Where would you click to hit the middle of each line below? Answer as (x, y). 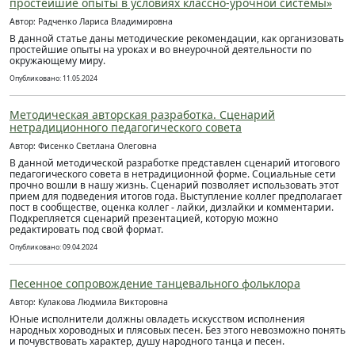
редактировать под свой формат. (86, 229)
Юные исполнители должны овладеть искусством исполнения (157, 319)
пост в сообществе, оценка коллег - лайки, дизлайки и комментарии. (172, 207)
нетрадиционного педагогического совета (126, 127)
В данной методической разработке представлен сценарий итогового (175, 163)
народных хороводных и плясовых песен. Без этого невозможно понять (177, 330)
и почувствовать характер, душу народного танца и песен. (147, 341)
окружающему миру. (57, 61)
